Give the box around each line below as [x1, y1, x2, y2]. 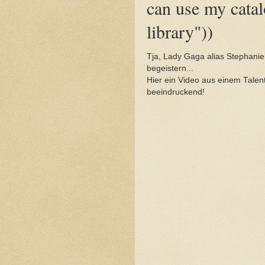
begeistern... [147, 63, 193, 73]
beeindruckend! [147, 87, 205, 96]
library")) [147, 20, 213, 43]
